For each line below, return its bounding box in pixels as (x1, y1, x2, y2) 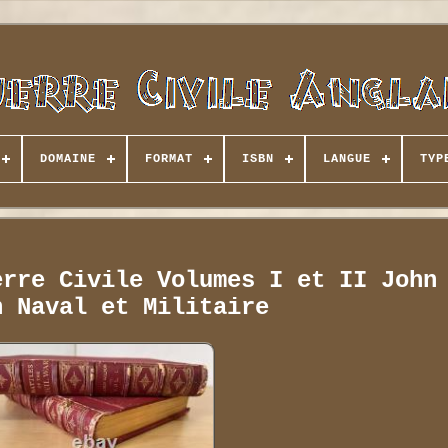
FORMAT (144, 152, 193, 166)
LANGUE (322, 152, 371, 166)
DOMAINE (39, 152, 96, 166)
